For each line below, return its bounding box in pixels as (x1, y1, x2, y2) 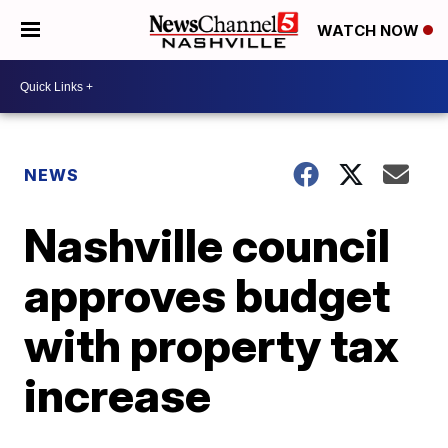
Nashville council (24, 217, 391, 273)
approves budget (24, 267, 391, 323)
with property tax (24, 317, 400, 373)
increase (24, 367, 212, 423)
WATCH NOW (317, 21, 423, 41)
